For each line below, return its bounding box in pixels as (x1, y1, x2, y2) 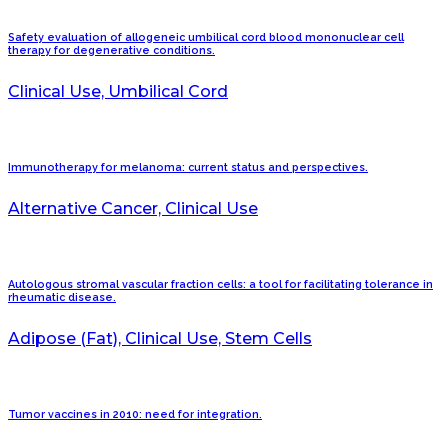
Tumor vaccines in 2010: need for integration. (8, 408, 262, 422)
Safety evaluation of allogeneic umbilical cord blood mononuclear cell (8, 31, 404, 45)
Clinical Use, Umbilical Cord (8, 82, 228, 102)
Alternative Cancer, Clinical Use (8, 199, 258, 219)
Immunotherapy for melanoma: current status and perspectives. (8, 161, 368, 175)
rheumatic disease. (8, 291, 116, 305)
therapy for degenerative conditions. (8, 44, 215, 58)
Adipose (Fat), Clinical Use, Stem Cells (8, 329, 312, 349)
